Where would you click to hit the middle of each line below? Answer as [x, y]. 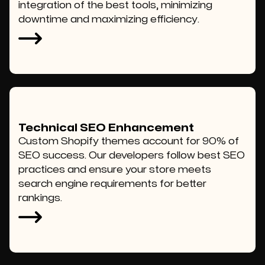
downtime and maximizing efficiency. [109, 20]
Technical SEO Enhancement [106, 128]
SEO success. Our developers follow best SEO [132, 156]
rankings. [40, 198]
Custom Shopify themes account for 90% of [129, 141]
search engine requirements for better [112, 184]
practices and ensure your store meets [115, 170]
